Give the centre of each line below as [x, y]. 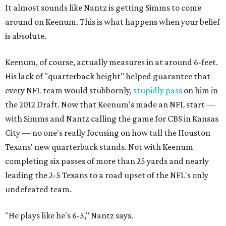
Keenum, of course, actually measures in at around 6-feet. [111, 62]
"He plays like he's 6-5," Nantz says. [69, 216]
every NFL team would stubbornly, [69, 91]
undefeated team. [38, 189]
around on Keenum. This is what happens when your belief [112, 22]
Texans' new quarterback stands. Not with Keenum [99, 147]
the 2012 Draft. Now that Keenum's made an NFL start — [110, 105]
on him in [200, 91]
